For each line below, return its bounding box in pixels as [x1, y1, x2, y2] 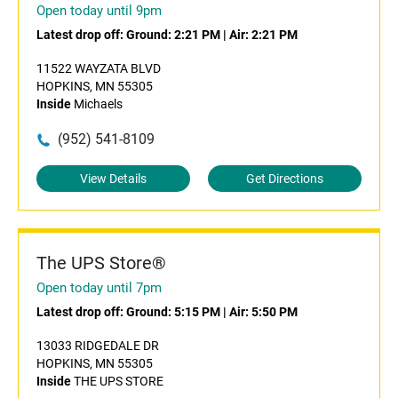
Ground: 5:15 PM [126, 305, 220, 319]
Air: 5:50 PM [229, 305, 298, 319]
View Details [80, 171, 147, 186]
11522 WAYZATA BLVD [36, 61, 161, 76]
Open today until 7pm [36, 280, 162, 296]
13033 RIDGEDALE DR [36, 338, 159, 353]
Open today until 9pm [36, 3, 162, 19]
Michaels [71, 97, 123, 111]
